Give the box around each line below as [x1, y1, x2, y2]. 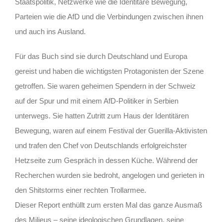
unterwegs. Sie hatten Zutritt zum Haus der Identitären [15, 111, 189, 120]
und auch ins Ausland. [15, 27, 86, 36]
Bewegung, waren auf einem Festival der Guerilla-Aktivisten [15, 126, 207, 135]
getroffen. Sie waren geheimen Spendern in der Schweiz [15, 81, 196, 90]
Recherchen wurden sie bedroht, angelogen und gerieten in [15, 170, 204, 179]
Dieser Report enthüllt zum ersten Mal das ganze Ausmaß [15, 200, 202, 209]
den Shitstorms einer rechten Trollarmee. [15, 185, 146, 194]
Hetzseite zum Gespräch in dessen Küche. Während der [15, 156, 198, 165]
